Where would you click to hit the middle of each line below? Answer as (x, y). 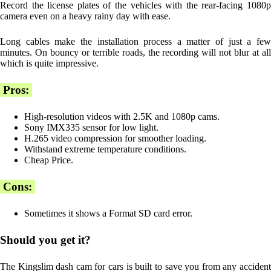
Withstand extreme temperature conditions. (105, 149)
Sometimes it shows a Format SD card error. (108, 214)
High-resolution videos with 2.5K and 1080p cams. (122, 117)
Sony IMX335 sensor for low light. (91, 128)
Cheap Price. (49, 160)
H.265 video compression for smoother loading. (115, 139)
